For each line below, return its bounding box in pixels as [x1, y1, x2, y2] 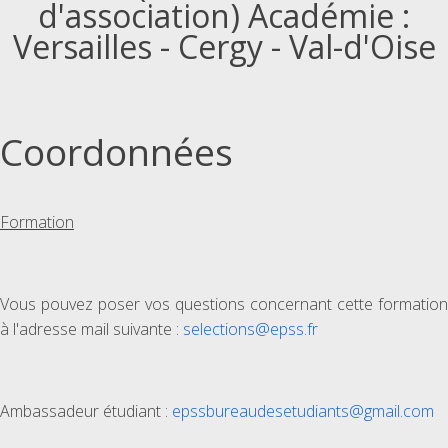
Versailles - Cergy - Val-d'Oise [12, 25, 436, 68]
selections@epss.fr [183, 318, 318, 340]
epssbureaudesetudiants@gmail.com [172, 400, 434, 422]
